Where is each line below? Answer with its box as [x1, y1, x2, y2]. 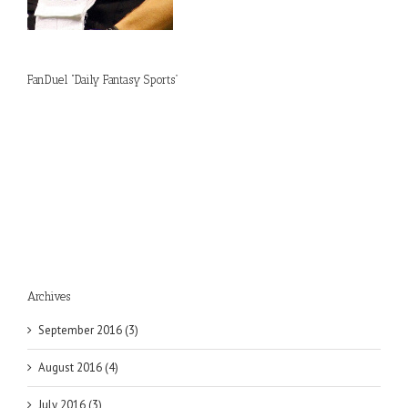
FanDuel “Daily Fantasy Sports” [27, 72, 178, 87]
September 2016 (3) [38, 322, 138, 339]
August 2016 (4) [38, 360, 118, 376]
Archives [27, 290, 70, 304]
